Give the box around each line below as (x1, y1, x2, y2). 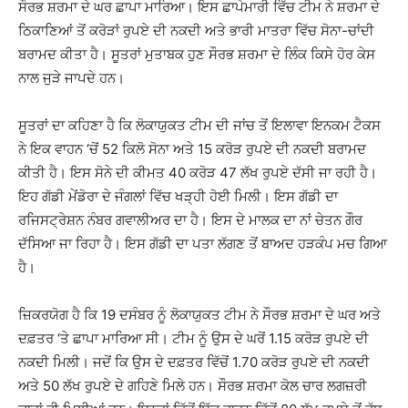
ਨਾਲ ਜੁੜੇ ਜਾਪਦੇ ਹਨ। (18, 69, 125, 87)
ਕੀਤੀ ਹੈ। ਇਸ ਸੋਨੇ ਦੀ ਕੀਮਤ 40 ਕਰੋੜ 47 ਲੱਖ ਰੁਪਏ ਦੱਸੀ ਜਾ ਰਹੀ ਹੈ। (18, 164, 377, 181)
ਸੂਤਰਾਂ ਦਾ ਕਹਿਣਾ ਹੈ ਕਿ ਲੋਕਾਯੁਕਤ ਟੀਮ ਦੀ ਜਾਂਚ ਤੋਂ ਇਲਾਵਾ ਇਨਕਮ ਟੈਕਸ (18, 117, 381, 134)
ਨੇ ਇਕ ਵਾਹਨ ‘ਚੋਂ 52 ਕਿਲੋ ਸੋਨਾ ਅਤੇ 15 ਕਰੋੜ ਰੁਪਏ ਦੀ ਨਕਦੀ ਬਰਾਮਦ (18, 140, 366, 158)
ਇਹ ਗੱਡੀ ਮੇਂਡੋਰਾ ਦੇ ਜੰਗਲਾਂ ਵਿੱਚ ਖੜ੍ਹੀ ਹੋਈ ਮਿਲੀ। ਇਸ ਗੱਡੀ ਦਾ (18, 188, 338, 205)
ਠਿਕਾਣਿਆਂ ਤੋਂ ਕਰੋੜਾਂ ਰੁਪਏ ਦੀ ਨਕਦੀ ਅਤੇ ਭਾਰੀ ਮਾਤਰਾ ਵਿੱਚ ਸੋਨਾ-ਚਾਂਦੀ (18, 22, 374, 39)
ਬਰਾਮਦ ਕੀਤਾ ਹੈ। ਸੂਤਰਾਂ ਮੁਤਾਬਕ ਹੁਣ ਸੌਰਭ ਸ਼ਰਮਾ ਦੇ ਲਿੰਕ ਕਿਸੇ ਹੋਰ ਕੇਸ (18, 46, 375, 63)
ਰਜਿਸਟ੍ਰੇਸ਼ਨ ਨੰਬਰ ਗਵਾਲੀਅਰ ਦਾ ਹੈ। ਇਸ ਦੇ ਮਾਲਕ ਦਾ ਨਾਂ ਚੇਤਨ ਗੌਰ (18, 211, 362, 229)
